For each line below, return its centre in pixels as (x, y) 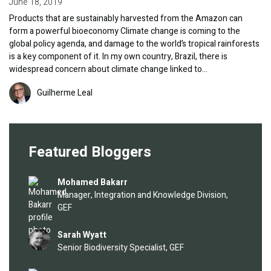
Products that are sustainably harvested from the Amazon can (126, 19)
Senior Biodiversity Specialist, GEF (121, 248)
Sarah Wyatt (82, 235)
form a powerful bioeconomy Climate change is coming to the (125, 31)
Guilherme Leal (65, 93)
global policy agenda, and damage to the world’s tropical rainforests (134, 44)
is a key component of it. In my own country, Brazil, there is (118, 57)
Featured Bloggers (90, 152)
